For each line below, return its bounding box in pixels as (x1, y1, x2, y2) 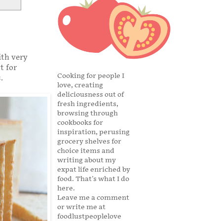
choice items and (57, 147, 114, 155)
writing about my (57, 156, 116, 165)
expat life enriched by (57, 165, 130, 174)
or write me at (57, 203, 106, 212)
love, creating (57, 81, 103, 90)
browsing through (57, 109, 118, 118)
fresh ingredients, (57, 100, 118, 109)
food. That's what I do (57, 175, 129, 184)
